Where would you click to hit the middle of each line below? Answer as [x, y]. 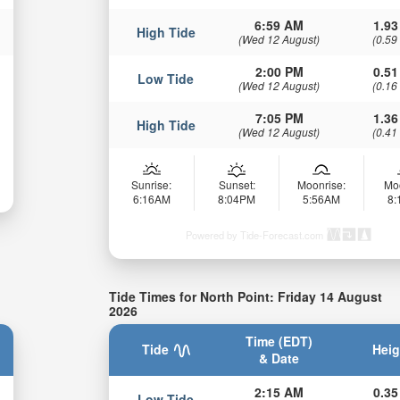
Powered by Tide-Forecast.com [255, 235]
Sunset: [237, 185]
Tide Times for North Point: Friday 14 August [246, 297]
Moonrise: [322, 185]
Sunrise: [152, 185]
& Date [279, 358]
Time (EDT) [279, 341]
